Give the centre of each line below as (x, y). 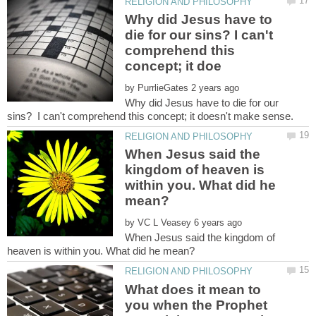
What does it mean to (193, 289)
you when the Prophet (196, 305)
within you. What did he (201, 186)
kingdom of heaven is (195, 170)
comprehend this (180, 50)
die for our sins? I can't (199, 35)
